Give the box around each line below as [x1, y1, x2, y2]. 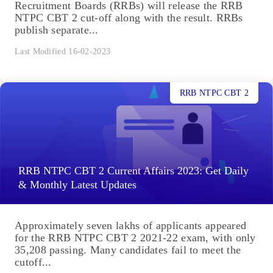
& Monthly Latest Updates [18, 179, 136, 191]
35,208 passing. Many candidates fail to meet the [15, 244, 241, 257]
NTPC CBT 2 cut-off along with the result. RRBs [15, 12, 243, 24]
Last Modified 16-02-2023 [15, 47, 111, 57]
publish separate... [15, 24, 99, 37]
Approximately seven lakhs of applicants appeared [15, 219, 247, 232]
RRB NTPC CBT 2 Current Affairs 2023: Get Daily [18, 165, 249, 177]
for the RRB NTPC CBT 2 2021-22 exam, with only [15, 232, 256, 244]
